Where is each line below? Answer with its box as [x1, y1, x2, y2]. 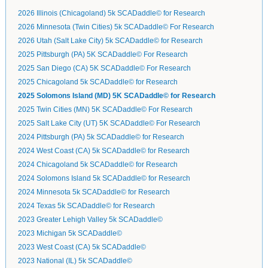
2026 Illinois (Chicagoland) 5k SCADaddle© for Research [17, 9, 205, 18]
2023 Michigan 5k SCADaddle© [17, 229, 122, 238]
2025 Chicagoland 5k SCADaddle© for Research [17, 78, 178, 87]
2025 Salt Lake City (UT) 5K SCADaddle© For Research [17, 119, 200, 128]
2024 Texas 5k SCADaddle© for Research [17, 202, 155, 211]
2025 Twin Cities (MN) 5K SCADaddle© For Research [17, 105, 193, 114]
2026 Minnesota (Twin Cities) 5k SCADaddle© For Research [17, 23, 214, 32]
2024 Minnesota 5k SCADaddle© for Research [17, 188, 170, 197]
